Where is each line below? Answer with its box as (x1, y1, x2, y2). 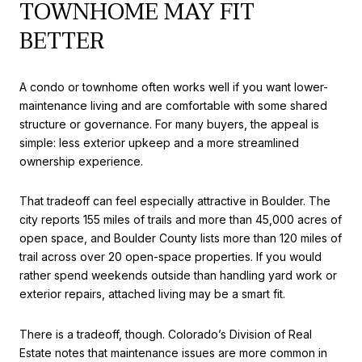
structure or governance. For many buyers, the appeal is (19, 116, 319, 131)
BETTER (19, 21, 104, 61)
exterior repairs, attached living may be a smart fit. (19, 287, 285, 301)
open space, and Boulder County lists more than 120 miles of (19, 231, 342, 246)
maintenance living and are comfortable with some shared (19, 98, 327, 112)
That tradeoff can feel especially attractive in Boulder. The (19, 194, 330, 208)
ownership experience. (19, 154, 143, 168)
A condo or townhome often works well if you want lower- (19, 79, 328, 94)
